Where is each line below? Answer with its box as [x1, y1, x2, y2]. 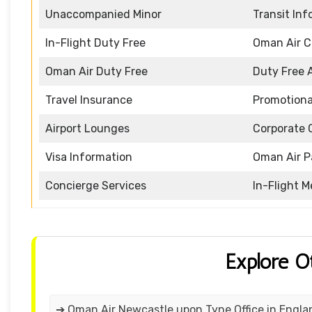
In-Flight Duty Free [45, 36, 146, 50]
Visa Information [45, 150, 132, 164]
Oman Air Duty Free [45, 65, 148, 79]
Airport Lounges [45, 122, 130, 136]
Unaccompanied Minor [45, 8, 162, 22]
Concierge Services [45, 179, 146, 193]
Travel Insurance [45, 93, 132, 107]
